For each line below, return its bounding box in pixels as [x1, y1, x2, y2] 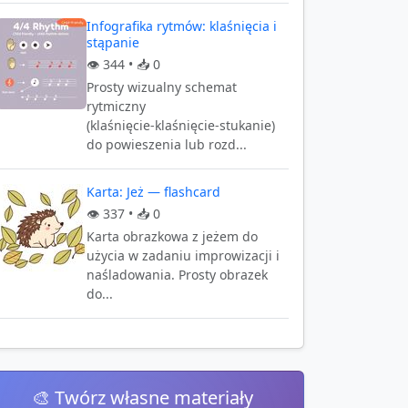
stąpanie [87, 34, 139, 51]
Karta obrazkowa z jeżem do [87, 228, 258, 245]
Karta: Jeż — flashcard [87, 183, 220, 200]
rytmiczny [87, 97, 146, 115]
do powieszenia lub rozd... [87, 136, 247, 153]
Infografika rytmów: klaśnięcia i [87, 17, 277, 35]
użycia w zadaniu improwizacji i [87, 247, 280, 264]
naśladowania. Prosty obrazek [87, 266, 268, 283]
